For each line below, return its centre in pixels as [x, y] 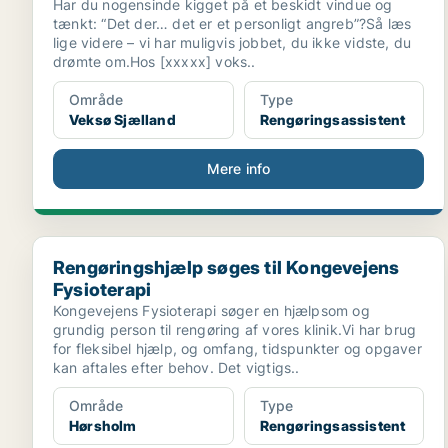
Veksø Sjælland [122, 119]
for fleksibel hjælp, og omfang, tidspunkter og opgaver [237, 348]
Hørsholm [103, 425]
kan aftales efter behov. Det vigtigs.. [176, 367]
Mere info [238, 168]
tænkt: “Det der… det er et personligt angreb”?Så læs [232, 23]
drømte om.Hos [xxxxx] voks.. [154, 61]
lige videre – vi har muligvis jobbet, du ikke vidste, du [232, 42]
